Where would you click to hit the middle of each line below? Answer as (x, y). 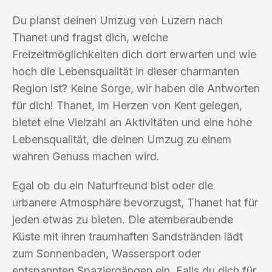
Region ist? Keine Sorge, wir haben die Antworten (136, 88)
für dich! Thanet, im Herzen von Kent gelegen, (127, 105)
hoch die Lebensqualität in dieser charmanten (126, 71)
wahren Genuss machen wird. (86, 156)
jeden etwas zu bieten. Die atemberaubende (123, 219)
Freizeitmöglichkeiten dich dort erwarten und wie (134, 54)
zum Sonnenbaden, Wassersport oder (107, 253)
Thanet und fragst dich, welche (90, 37)
